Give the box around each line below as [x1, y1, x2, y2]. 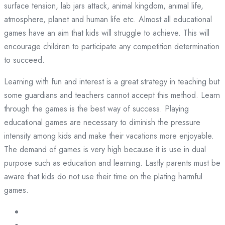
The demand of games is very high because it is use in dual [4, 144, 206, 156]
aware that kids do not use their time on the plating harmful [4, 171, 202, 183]
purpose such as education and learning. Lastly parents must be [4, 157, 220, 169]
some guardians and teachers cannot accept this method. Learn [4, 89, 220, 101]
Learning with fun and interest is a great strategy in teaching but [4, 76, 219, 88]
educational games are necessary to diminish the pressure [4, 117, 200, 129]
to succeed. [4, 54, 45, 66]
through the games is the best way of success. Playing [4, 103, 189, 115]
